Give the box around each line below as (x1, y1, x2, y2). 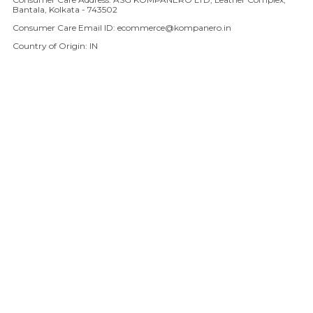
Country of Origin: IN (13, 41, 98, 52)
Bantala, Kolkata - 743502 (13, 4, 117, 15)
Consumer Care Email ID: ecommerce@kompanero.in (13, 22, 231, 34)
